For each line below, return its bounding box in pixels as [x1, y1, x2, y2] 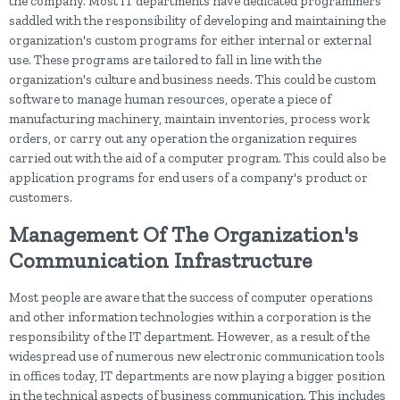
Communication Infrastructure [9, 247, 312, 273]
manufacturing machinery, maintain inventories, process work [9, 111, 370, 127]
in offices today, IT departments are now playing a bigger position [9, 368, 385, 384]
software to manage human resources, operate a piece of [9, 91, 331, 107]
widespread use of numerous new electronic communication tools [9, 348, 385, 364]
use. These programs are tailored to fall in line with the [9, 52, 321, 68]
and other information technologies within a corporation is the [9, 309, 371, 325]
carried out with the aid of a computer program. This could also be [9, 150, 386, 166]
